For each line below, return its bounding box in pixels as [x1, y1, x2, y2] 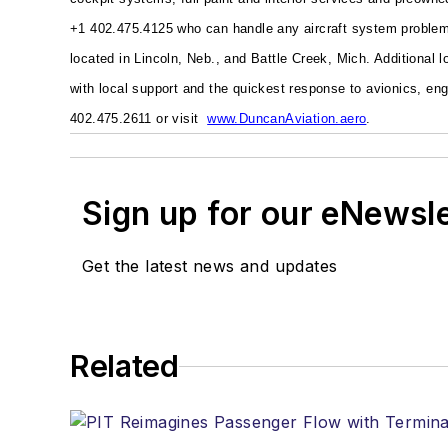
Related [70, 348, 179, 385]
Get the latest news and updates [82, 256, 338, 277]
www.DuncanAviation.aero [207, 111, 367, 127]
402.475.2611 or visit [70, 111, 208, 127]
